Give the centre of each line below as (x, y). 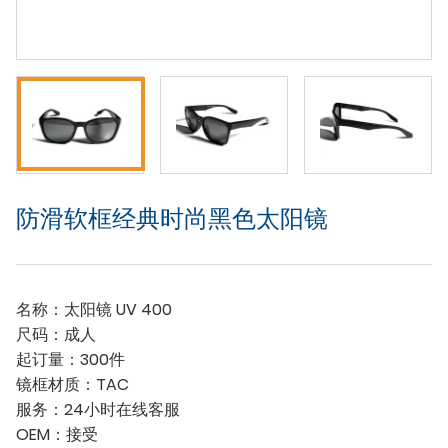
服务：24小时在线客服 (98, 410)
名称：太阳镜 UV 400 (94, 310)
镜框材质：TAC (72, 385)
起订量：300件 (70, 360)
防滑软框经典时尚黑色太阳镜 (172, 219)
